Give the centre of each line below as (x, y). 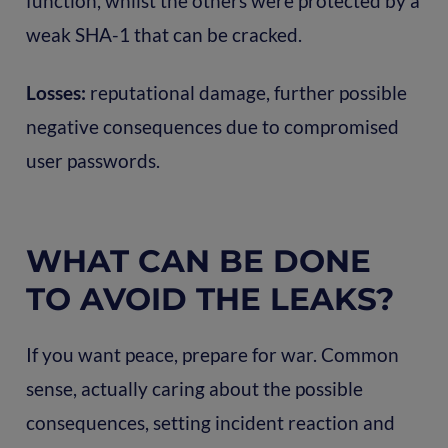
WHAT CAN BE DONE (198, 260)
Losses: (55, 92)
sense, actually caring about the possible (194, 388)
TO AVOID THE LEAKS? (209, 298)
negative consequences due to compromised (212, 126)
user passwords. (92, 160)
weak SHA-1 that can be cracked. (163, 34)
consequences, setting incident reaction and (210, 422)
